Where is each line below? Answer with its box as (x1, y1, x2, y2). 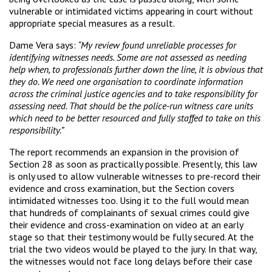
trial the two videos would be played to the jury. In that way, (9, 242, 257, 255)
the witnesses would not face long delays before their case (9, 254, 253, 267)
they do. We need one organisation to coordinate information (9, 75, 243, 87)
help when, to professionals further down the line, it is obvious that (9, 63, 263, 75)
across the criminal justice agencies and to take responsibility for (9, 87, 257, 100)
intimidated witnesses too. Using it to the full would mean (9, 194, 249, 206)
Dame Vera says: (9, 38, 76, 51)
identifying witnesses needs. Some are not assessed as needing (9, 50, 246, 63)
